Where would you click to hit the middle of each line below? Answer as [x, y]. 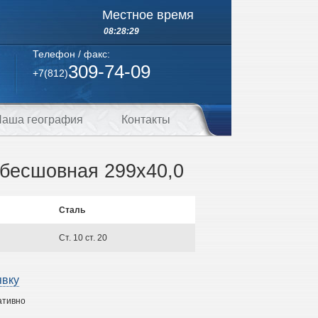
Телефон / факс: [71, 54]
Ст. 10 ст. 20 [83, 238]
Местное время [148, 15]
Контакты [146, 120]
